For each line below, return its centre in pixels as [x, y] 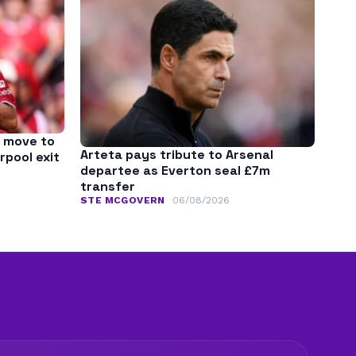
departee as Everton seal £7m [175, 171]
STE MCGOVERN [123, 201]
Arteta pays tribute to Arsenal [177, 155]
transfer [108, 187]
